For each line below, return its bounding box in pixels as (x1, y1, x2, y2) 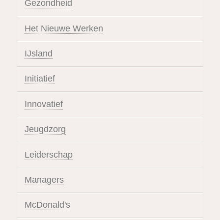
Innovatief (24, 99, 63, 109)
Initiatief (24, 74, 55, 84)
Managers (24, 174, 64, 185)
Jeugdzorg (24, 124, 66, 135)
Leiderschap (24, 149, 73, 160)
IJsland (24, 49, 53, 59)
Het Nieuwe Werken (24, 23, 103, 33)
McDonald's (24, 200, 70, 210)
